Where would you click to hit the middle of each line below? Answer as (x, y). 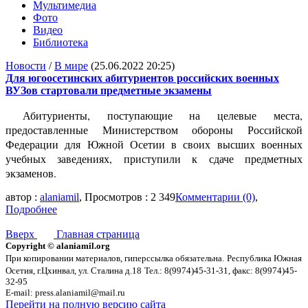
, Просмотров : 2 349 (127, 197)
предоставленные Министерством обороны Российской (154, 129)
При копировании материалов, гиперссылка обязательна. (115, 258)
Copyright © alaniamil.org (58, 245)
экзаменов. (31, 173)
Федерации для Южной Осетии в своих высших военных (154, 144)
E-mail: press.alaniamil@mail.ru (65, 292)
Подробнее (31, 209)
